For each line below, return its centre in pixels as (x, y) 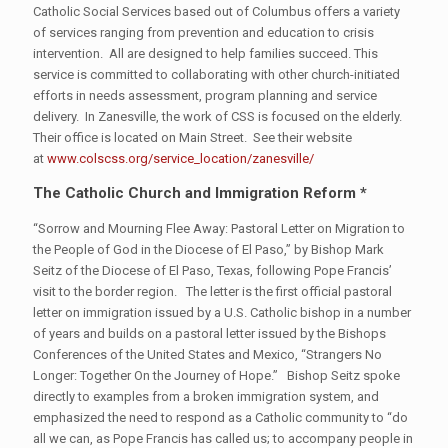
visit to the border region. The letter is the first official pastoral (212, 291)
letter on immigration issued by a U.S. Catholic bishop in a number (222, 312)
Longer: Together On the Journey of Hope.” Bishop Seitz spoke (216, 375)
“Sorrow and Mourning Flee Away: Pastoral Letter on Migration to (219, 228)
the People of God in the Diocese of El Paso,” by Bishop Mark (208, 249)
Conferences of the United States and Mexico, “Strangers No (207, 354)
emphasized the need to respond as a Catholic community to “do (220, 417)
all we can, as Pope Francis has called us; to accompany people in (223, 438)
